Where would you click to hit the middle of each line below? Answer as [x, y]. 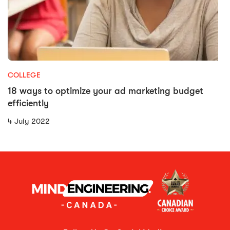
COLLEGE [24, 75]
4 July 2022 [29, 121]
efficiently [28, 103]
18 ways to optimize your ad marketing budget [106, 91]
